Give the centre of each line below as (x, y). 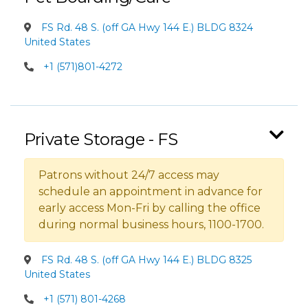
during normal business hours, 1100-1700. (151, 224)
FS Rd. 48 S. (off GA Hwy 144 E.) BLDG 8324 (146, 27)
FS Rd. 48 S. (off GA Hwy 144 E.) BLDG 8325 (145, 260)
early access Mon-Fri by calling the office (150, 208)
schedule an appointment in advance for (151, 191)
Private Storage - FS (101, 139)
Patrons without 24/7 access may (129, 175)
